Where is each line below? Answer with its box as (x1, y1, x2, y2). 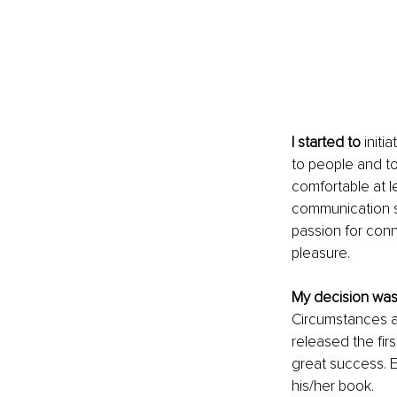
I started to (291, 132, 364, 152)
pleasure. (291, 243, 354, 262)
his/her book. (291, 376, 374, 395)
